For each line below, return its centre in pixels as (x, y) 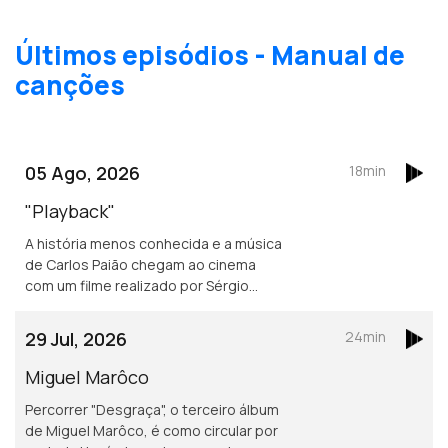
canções (70, 84)
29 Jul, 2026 (76, 338)
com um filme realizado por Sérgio (137, 285)
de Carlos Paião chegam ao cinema (140, 264)
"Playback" (70, 210)
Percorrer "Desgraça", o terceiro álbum (152, 409)
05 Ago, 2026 (82, 172)
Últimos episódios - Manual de (210, 54)
